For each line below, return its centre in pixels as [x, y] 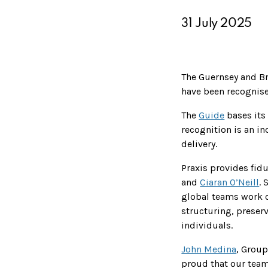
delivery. [200, 144]
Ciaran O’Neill [230, 182]
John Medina [209, 249]
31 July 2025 [217, 24]
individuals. [207, 225]
